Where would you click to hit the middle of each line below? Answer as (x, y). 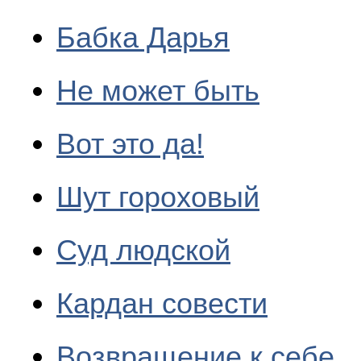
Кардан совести (162, 303)
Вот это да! (130, 144)
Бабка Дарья (143, 37)
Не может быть (158, 91)
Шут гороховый (158, 197)
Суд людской (143, 250)
